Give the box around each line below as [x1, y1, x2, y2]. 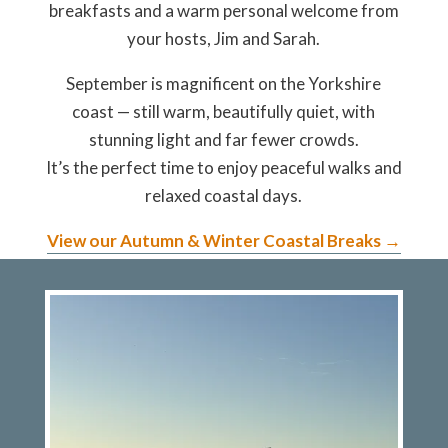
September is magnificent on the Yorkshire [66, 72, 382, 94]
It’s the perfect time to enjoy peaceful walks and [45, 156, 402, 178]
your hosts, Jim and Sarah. [127, 27, 321, 49]
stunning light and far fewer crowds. [88, 128, 359, 150]
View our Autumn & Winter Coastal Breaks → [46, 229, 401, 251]
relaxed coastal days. [145, 184, 303, 206]
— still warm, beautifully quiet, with [114, 100, 376, 122]
